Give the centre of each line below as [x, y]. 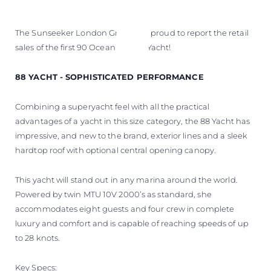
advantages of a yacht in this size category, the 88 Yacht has [133, 121]
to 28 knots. [38, 237]
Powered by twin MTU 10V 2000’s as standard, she [113, 194]
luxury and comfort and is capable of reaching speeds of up [132, 223]
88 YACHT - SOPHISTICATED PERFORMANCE [109, 77]
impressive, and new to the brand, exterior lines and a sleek [132, 135]
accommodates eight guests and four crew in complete [125, 208]
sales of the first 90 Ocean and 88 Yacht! [93, 47]
